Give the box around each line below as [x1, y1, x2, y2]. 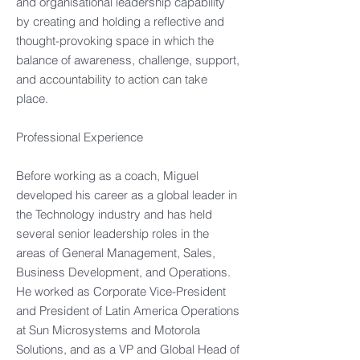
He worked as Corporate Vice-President [16, 284, 226, 299]
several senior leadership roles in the [16, 226, 209, 241]
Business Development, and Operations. [16, 264, 231, 280]
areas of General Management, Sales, [16, 245, 215, 260]
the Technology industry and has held [16, 207, 212, 222]
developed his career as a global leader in [16, 187, 237, 202]
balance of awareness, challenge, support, [16, 52, 239, 67]
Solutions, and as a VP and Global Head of [16, 342, 239, 357]
